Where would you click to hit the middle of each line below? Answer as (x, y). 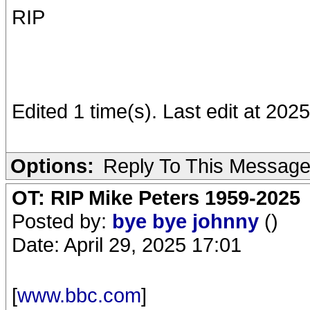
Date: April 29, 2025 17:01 (127, 245)
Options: (52, 166)
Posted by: (62, 221)
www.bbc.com (79, 295)
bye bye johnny (188, 221)
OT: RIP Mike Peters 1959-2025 (156, 198)
